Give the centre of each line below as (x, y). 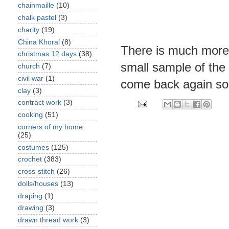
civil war (31, 78)
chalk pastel (37, 18)
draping (30, 196)
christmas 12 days (47, 54)
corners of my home (50, 127)
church (29, 66)
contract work (40, 103)
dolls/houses (38, 184)
